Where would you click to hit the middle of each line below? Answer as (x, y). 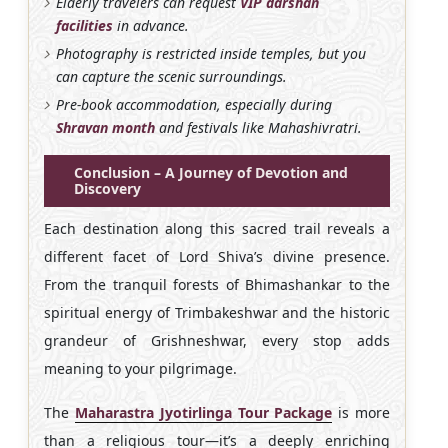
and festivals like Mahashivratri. (258, 127)
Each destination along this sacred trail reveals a (217, 228)
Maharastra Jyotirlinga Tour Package (203, 412)
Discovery (107, 188)
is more (361, 412)
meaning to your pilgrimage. (140, 368)
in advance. (151, 25)
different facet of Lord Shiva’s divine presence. (217, 256)
